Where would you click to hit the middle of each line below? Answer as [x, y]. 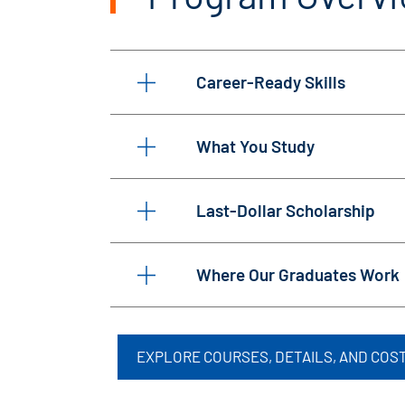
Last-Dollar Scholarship [286, 211]
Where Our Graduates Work [298, 275]
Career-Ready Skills [271, 82]
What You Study [255, 146]
